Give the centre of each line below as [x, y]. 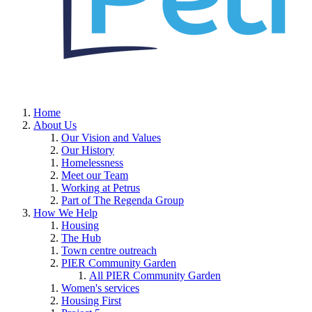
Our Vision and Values [111, 138]
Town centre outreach [109, 251]
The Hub [81, 238]
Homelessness [92, 163]
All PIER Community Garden [155, 276]
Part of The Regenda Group [123, 201]
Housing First [91, 301]
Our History [88, 150]
